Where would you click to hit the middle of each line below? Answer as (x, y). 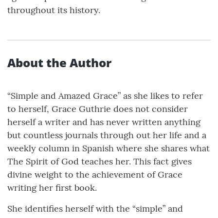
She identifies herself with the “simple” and (95, 209)
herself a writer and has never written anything (104, 122)
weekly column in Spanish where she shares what (109, 148)
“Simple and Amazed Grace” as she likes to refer (105, 96)
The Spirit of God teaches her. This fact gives (100, 162)
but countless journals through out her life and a (107, 135)
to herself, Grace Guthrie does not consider (98, 109)
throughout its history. (54, 10)
